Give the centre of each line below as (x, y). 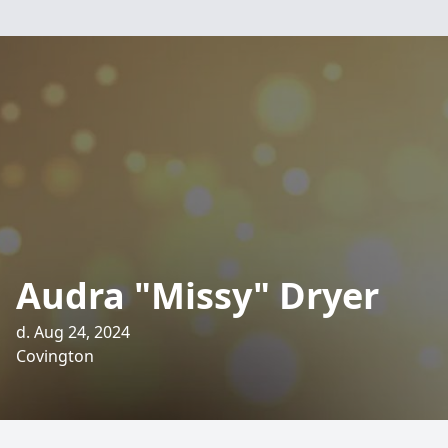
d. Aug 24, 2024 (73, 332)
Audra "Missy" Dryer (197, 295)
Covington (55, 356)
